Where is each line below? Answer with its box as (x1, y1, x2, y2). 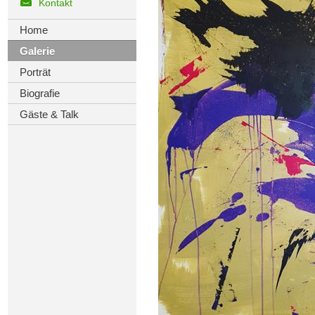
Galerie (19, 45, 55, 57)
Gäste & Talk (19, 108, 79, 120)
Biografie (19, 87, 60, 99)
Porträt (19, 66, 51, 78)
